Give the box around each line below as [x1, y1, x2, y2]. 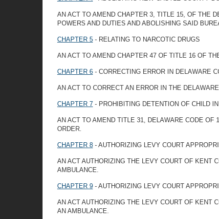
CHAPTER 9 [57, 182, 93, 190]
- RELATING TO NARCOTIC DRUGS [93, 36, 200, 43]
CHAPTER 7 [57, 100, 93, 108]
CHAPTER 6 [57, 68, 93, 75]
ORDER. [57, 125, 82, 132]
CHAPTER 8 [57, 141, 93, 149]
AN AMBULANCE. [57, 207, 109, 215]
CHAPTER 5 [57, 36, 93, 43]
